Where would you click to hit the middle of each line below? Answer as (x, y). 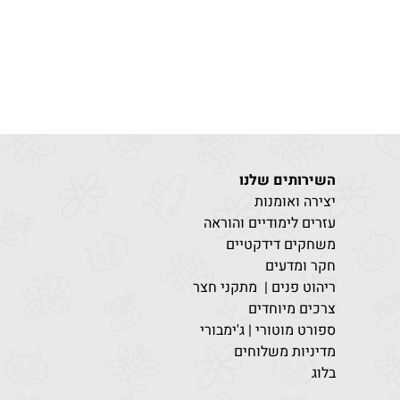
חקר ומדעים (300, 266)
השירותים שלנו (287, 180)
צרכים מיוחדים (292, 309)
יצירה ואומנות (295, 202)
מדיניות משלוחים (285, 352)
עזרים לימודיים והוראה (270, 223)
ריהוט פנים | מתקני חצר (264, 287)
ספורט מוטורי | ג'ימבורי (268, 330)
